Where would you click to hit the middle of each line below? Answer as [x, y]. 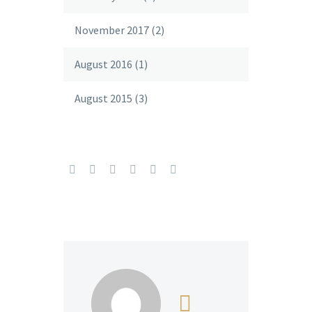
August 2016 [103, 64]
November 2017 [112, 30]
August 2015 [103, 98]
